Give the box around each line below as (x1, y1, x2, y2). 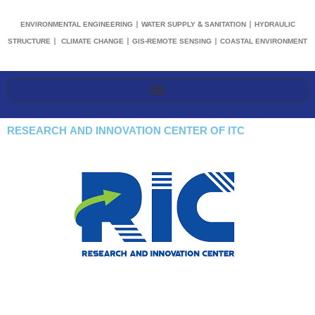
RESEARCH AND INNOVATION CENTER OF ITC (7, 121, 245, 141)
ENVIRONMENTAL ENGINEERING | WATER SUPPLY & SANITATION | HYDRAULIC (20, 19, 295, 31)
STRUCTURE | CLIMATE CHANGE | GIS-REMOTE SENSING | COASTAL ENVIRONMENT (8, 36, 307, 48)
